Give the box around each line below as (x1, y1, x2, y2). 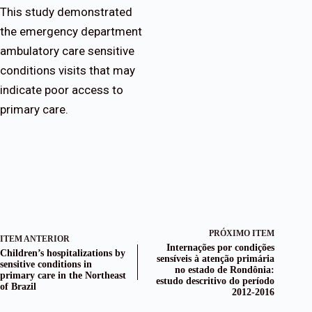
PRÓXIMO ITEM (209, 228, 275, 239)
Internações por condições (166, 242, 275, 253)
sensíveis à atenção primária (157, 253, 275, 265)
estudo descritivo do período (156, 276, 275, 287)
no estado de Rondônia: (175, 265, 275, 276)
